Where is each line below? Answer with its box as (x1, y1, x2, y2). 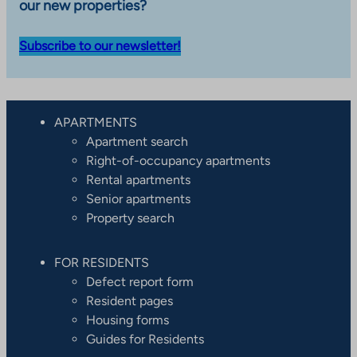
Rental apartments (86, 171, 190, 187)
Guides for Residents (86, 331, 204, 347)
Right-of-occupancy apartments (86, 152, 270, 168)
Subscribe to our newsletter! (19, 37, 181, 53)
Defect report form (86, 273, 194, 289)
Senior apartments (86, 190, 190, 206)
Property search (86, 210, 175, 226)
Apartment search (86, 133, 188, 149)
